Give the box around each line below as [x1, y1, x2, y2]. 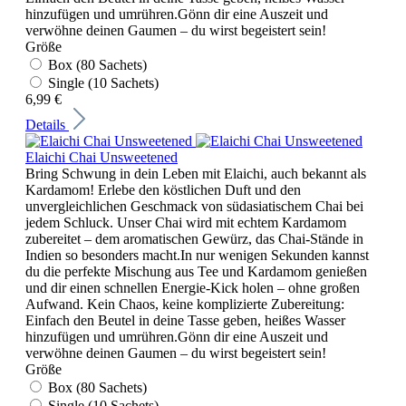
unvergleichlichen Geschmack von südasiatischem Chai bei [25, 198, 363, 214]
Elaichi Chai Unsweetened [25, 149, 178, 165]
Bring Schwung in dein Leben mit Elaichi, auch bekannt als [25, 165, 366, 181]
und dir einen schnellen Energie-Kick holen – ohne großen [25, 279, 360, 295]
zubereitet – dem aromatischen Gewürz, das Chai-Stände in [25, 230, 363, 246]
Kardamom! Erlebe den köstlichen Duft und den [25, 181, 301, 198]
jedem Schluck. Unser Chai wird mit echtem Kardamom [25, 214, 346, 230]
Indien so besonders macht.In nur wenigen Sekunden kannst [25, 246, 369, 263]
